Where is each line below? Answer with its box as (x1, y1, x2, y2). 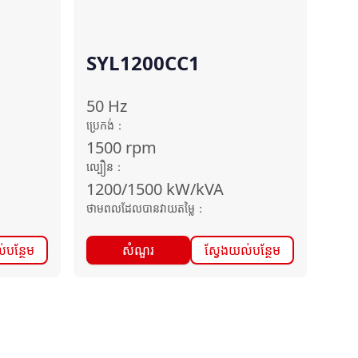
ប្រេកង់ (86, 117, 114, 133)
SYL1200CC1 (86, 50, 200, 76)
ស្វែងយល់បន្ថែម (204, 241, 280, 259)
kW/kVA (166, 178, 224, 200)
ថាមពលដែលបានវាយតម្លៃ (86, 201, 195, 216)
